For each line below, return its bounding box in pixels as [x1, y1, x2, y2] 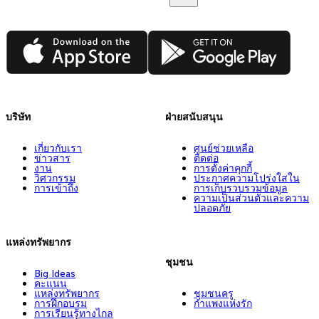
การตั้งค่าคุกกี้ [194, 161, 252, 174]
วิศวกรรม [34, 171, 75, 184]
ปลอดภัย [194, 201, 231, 214]
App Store [5, 29, 58, 44]
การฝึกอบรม [34, 296, 87, 310]
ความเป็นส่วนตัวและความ [194, 191, 309, 204]
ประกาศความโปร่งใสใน [194, 171, 300, 184]
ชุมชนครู [194, 286, 234, 300]
